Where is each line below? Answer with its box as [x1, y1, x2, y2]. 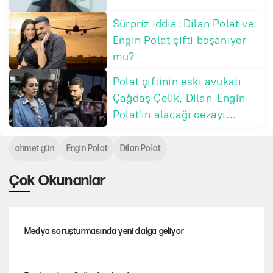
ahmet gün [15, 143, 54, 154]
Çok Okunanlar [9, 172, 106, 190]
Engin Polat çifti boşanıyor [113, 34, 247, 48]
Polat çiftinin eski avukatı [113, 74, 242, 88]
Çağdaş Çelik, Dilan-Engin [113, 91, 245, 105]
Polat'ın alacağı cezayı [113, 107, 226, 121]
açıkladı [113, 124, 152, 138]
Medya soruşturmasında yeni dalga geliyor [24, 225, 184, 236]
